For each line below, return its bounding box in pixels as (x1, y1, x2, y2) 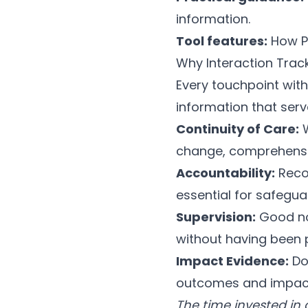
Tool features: (176, 32, 267, 50)
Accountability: (176, 164, 275, 182)
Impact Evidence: (176, 252, 289, 270)
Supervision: (176, 208, 256, 226)
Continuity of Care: (176, 120, 299, 138)
